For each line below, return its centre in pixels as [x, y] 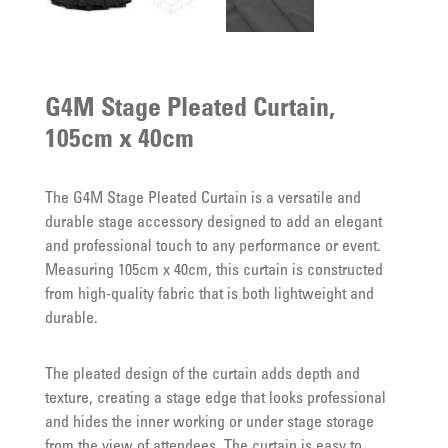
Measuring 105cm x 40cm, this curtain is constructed [213, 271]
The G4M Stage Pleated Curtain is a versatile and [202, 199]
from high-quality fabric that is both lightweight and [209, 295]
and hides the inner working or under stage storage [209, 423]
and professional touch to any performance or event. [212, 247]
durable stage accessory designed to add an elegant [213, 223]
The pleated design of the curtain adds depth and [202, 375]
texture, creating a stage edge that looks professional [215, 399]
